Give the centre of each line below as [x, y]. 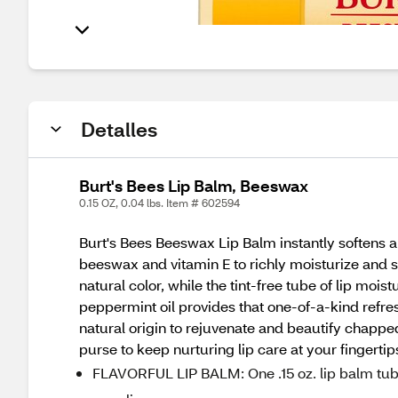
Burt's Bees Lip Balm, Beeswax [194, 186]
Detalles [119, 129]
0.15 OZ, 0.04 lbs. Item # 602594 [159, 203]
